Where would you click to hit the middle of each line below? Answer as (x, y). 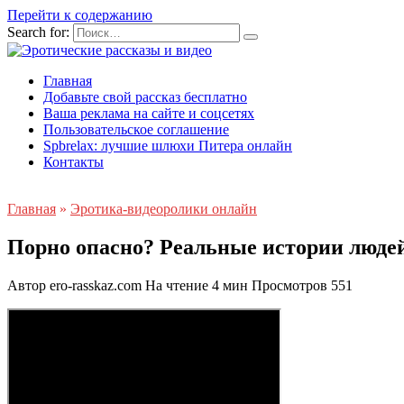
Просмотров (289, 285)
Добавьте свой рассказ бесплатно (145, 97)
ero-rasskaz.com (96, 285)
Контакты (73, 162)
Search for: (38, 32)
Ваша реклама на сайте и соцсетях (149, 113)
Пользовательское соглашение (136, 129)
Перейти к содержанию (80, 15)
